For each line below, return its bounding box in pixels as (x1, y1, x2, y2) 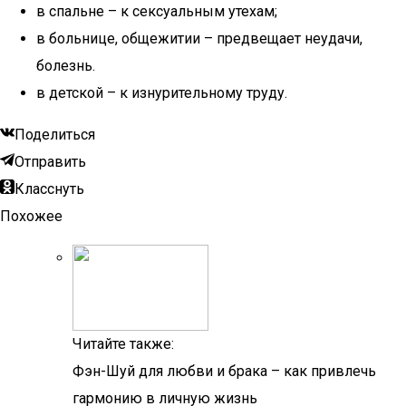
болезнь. (36, 57, 95, 74)
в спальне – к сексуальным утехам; (36, 3, 277, 20)
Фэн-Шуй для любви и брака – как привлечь (72, 362, 376, 380)
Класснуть (14, 180, 84, 198)
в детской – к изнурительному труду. (36, 84, 287, 101)
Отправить (14, 153, 86, 170)
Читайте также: (72, 335, 174, 353)
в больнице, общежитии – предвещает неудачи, (36, 30, 362, 47)
